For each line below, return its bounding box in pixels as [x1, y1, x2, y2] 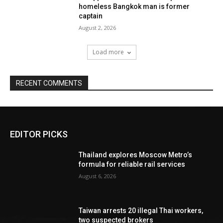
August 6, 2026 [79, 172, 116, 180]
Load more [92, 48, 124, 57]
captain [79, 11, 103, 20]
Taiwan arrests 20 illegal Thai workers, [79, 207, 204, 215]
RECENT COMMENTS [16, 79, 82, 88]
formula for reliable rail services [79, 160, 186, 169]
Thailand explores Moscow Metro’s [79, 151, 193, 159]
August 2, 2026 [79, 23, 116, 31]
